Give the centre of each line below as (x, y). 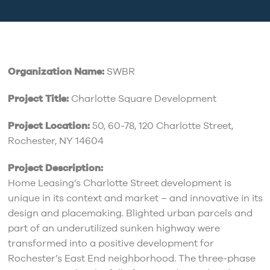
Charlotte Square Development (142, 99)
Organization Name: (56, 72)
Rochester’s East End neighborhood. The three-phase (131, 259)
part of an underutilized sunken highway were (114, 229)
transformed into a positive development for (111, 244)
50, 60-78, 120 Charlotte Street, (161, 126)
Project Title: (38, 99)
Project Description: (55, 168)
